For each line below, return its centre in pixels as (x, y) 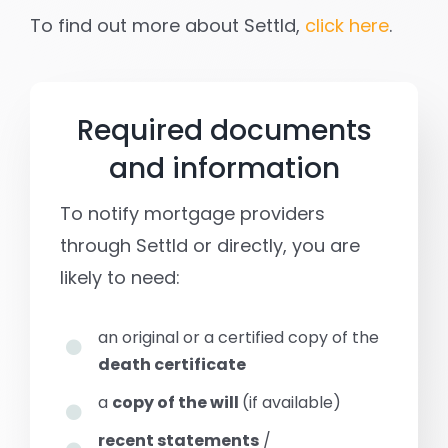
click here (346, 25)
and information (224, 168)
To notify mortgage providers (192, 213)
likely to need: (119, 277)
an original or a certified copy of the (239, 337)
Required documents (224, 130)
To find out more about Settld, (167, 25)
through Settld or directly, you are (209, 245)
